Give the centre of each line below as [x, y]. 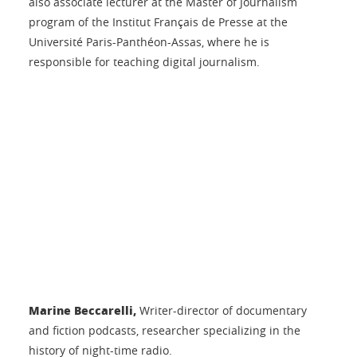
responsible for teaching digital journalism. [144, 62]
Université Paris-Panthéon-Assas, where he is [149, 42]
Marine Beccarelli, [82, 310]
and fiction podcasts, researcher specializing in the [165, 330]
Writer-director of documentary [222, 310]
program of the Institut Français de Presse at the [158, 22]
